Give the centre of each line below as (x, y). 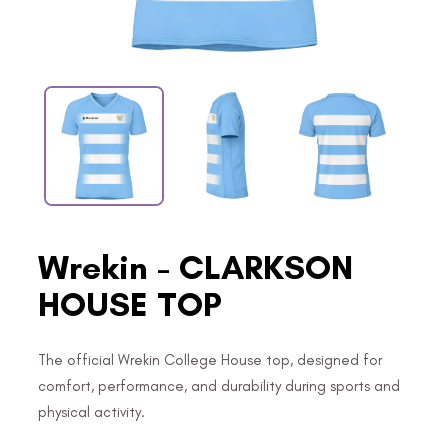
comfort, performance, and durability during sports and (219, 385)
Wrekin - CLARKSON (195, 267)
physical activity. (91, 411)
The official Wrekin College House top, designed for (210, 359)
